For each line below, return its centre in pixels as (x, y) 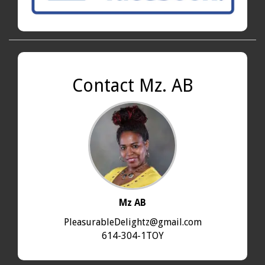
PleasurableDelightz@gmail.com (132, 222)
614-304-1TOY (132, 235)
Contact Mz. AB (132, 85)
